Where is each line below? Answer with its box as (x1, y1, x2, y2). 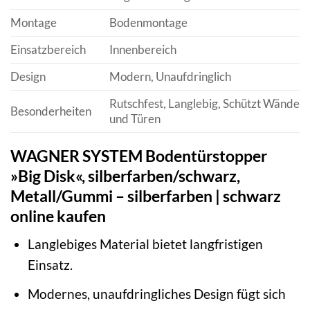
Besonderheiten (10, 103, 91, 118)
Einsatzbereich (10, 42, 86, 57)
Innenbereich (109, 42, 176, 57)
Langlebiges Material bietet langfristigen (27, 236, 263, 253)
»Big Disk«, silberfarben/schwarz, (10, 165, 240, 185)
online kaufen (10, 206, 106, 226)
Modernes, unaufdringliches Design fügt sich (27, 285, 286, 302)
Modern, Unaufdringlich (109, 69, 231, 84)
